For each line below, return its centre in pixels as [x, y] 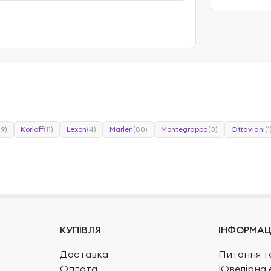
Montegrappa [184, 129]
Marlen [121, 129]
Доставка [84, 254]
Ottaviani [248, 129]
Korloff [32, 129]
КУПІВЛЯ [80, 230]
